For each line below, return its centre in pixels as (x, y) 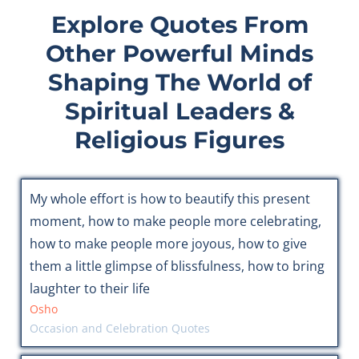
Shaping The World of (179, 83)
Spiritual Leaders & (179, 111)
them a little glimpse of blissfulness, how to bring (177, 266)
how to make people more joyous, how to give (168, 244)
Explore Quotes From (179, 25)
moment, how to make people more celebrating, (175, 222)
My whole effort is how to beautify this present (169, 199)
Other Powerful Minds (179, 54)
